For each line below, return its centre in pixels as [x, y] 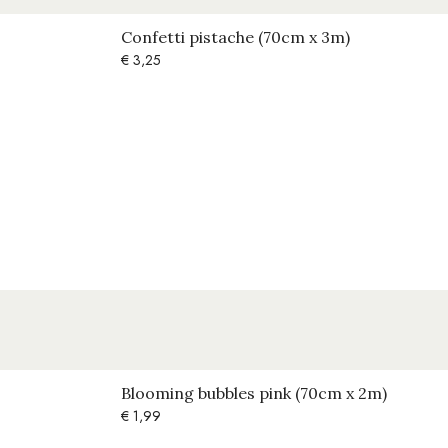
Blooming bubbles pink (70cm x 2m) [254, 393]
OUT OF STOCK [328, 342]
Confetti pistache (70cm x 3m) [235, 37]
